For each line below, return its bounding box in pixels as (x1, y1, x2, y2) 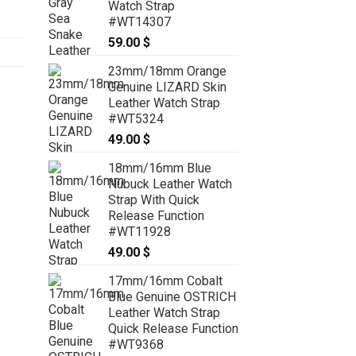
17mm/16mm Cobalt (108, 273, 222, 288)
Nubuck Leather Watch (108, 176, 232, 192)
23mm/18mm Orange (108, 63, 226, 79)
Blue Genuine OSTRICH (108, 288, 236, 304)
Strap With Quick (108, 192, 199, 207)
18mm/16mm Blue (108, 160, 211, 176)
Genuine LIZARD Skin (108, 79, 226, 95)
